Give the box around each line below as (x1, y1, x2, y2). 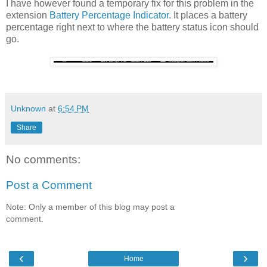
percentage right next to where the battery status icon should (6, 21, 259, 32)
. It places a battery (169, 10, 247, 20)
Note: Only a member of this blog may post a (6, 201, 175, 212)
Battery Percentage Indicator (49, 10, 169, 20)
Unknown (11, 103, 46, 113)
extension (6, 10, 49, 20)
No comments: (6, 153, 80, 166)
